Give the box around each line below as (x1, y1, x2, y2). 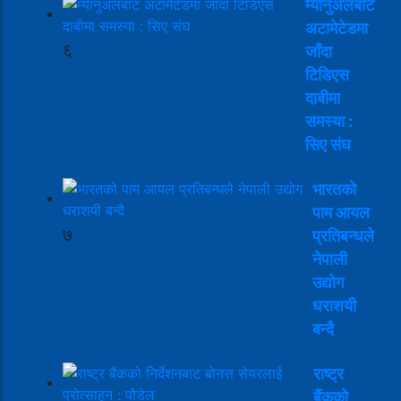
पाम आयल (312, 202, 370, 222)
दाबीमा (305, 88, 340, 107)
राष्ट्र (313, 363, 344, 383)
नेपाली (312, 249, 347, 269)
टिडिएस (305, 64, 349, 84)
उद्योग (312, 272, 344, 292)
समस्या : (305, 111, 353, 131)
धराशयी (312, 295, 356, 315)
